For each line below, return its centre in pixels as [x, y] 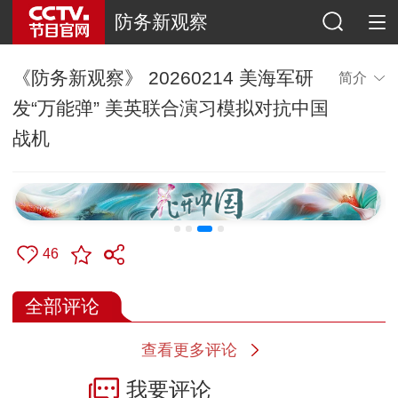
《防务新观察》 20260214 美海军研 [163, 77]
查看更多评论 [189, 350]
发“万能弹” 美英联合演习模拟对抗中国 [170, 107]
